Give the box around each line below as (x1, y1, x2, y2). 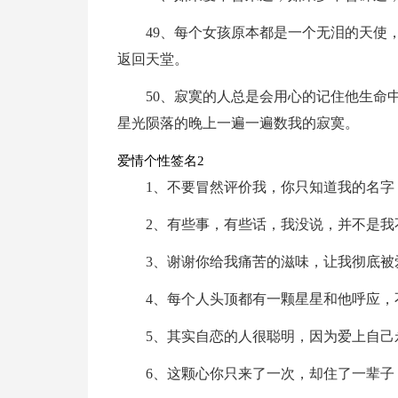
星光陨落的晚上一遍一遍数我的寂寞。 (116, 115, 359, 131)
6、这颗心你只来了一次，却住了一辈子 (145, 366, 394, 381)
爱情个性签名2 (116, 154, 204, 168)
